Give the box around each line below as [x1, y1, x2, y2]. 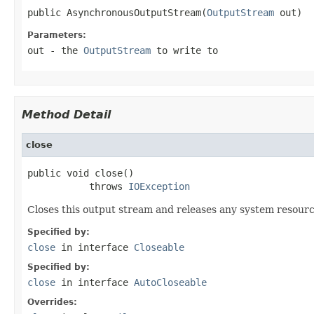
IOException [128, 180, 190, 192]
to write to [151, 44, 218, 56]
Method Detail [22, 107, 111, 121]
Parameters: [27, 29, 86, 40]
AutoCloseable [134, 276, 207, 288]
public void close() [27, 167, 134, 179]
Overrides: [27, 296, 77, 307]
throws [27, 180, 128, 192]
